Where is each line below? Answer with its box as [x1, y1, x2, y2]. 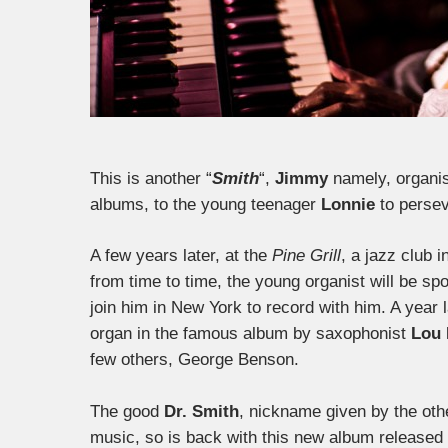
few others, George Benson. [90, 350, 299, 369]
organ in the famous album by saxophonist [90, 324, 411, 343]
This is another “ [90, 168, 212, 188]
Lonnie [321, 194, 375, 214]
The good [90, 401, 164, 421]
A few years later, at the [90, 246, 272, 265]
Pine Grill [272, 246, 341, 265]
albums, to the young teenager [90, 194, 321, 214]
